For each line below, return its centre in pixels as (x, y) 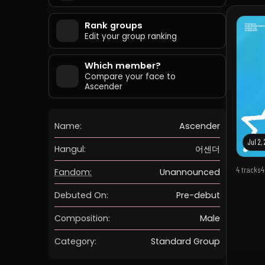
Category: (75, 241)
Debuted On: (81, 195)
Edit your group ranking (131, 36)
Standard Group (185, 241)
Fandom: (73, 172)
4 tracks (248, 169)
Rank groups (114, 25)
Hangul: (70, 149)
